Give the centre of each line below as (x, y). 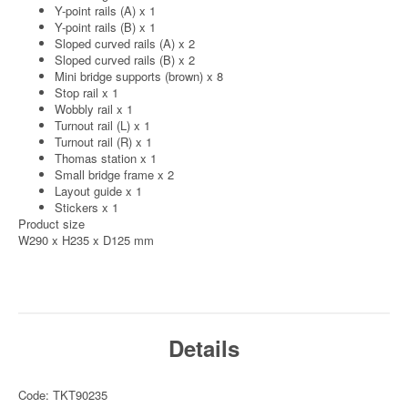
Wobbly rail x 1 (94, 109)
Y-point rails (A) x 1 (105, 10)
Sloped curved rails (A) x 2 (125, 43)
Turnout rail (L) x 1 (102, 125)
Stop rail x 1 (87, 92)
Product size (51, 224)
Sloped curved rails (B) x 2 (125, 60)
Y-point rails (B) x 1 (105, 27)
